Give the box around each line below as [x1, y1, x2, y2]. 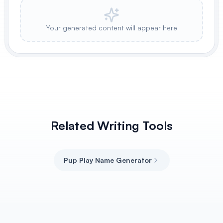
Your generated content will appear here [46, 23, 177, 32]
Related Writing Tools [50, 118, 173, 133]
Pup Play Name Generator [63, 156, 152, 164]
